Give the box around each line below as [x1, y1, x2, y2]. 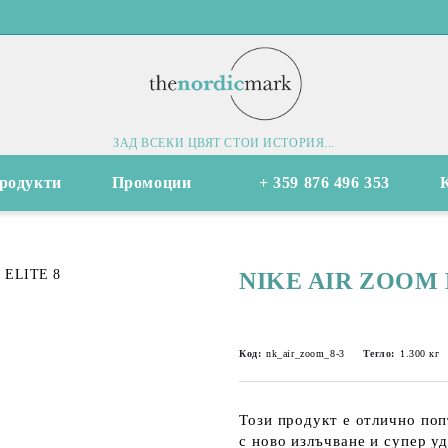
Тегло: [362, 348, 396, 359]
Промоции [111, 174, 192, 191]
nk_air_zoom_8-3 [266, 348, 345, 359]
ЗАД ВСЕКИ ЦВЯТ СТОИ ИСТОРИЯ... [113, 135, 335, 150]
